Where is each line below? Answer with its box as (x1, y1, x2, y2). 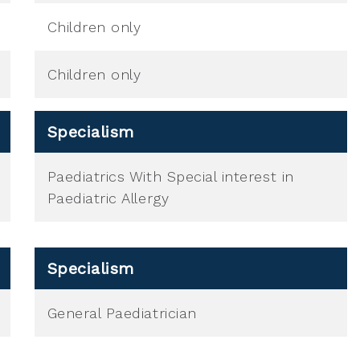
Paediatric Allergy (47, 189, 170, 207)
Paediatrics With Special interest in (47, 167, 294, 185)
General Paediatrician (47, 304, 197, 321)
